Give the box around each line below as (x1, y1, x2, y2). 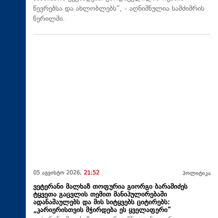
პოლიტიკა (182, 169, 211, 178)
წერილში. (33, 14, 65, 25)
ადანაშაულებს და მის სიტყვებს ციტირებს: (33, 197, 170, 208)
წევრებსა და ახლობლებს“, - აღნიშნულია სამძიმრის (33, 4, 204, 15)
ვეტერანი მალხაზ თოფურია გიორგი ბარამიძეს (33, 182, 187, 192)
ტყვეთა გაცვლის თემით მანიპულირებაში (33, 189, 167, 200)
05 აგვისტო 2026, (33, 169, 84, 178)
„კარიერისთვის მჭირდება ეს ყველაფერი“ (33, 205, 171, 216)
